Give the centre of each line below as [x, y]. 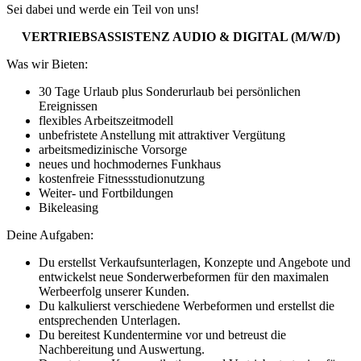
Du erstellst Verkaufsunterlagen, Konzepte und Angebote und [195, 263]
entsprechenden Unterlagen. [110, 321]
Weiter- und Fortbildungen [106, 193]
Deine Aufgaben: [50, 235]
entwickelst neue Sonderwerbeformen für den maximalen [184, 277]
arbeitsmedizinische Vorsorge [113, 150]
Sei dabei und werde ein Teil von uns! [103, 10]
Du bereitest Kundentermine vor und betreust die [162, 335]
